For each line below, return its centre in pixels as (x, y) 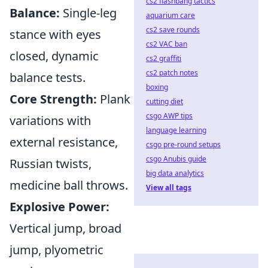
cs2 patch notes (172, 73)
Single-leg (88, 13)
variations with (50, 121)
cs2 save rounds (173, 30)
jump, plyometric (57, 250)
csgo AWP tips (169, 116)
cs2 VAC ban (167, 44)
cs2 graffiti (164, 58)
